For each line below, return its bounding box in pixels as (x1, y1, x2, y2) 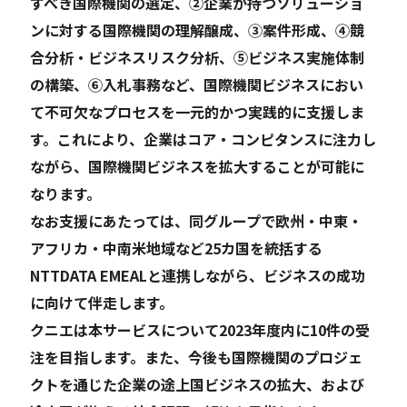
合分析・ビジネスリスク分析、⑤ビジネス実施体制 (30, 46, 365, 69)
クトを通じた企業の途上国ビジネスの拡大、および (30, 373, 365, 396)
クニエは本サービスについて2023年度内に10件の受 (30, 319, 371, 342)
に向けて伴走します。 (30, 292, 174, 314)
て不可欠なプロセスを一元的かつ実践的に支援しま (30, 101, 365, 124)
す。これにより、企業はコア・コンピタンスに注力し (30, 128, 377, 151)
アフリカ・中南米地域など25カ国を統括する (30, 237, 323, 260)
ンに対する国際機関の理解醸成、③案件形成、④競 (30, 19, 365, 42)
